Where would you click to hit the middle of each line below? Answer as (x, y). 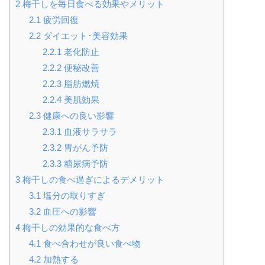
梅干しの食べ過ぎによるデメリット (92, 179)
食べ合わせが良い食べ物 (91, 243)
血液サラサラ (89, 131)
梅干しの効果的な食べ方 (70, 227)
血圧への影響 (68, 211)
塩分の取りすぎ (73, 195)
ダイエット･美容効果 (84, 35)
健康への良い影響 (77, 115)
